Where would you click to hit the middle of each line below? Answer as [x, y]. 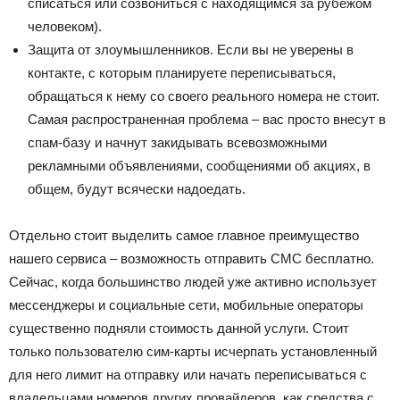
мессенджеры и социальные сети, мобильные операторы [186, 305]
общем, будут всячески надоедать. [137, 189]
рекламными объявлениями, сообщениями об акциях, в [199, 166]
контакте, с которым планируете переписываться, [182, 73]
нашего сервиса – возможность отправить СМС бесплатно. [192, 258]
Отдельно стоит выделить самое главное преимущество [184, 235]
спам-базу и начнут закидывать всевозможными [177, 142]
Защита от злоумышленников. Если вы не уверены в [191, 50]
